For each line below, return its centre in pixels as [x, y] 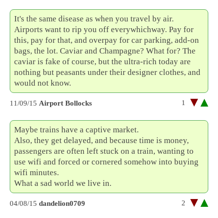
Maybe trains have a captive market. [77, 130]
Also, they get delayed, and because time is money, [102, 141]
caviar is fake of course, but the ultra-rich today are [103, 61]
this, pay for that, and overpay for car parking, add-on [107, 40]
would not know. [43, 83]
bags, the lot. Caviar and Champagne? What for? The [105, 51]
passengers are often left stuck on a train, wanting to [104, 151]
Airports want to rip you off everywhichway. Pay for [104, 29]
